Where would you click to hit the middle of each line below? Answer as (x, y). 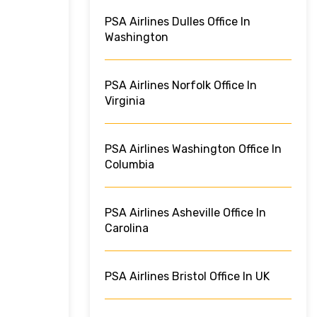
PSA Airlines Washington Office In (193, 149)
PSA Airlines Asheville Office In (185, 213)
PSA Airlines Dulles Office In (178, 22)
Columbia (129, 165)
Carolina (127, 229)
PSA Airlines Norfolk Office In (181, 86)
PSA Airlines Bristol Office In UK (187, 277)
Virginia (125, 101)
